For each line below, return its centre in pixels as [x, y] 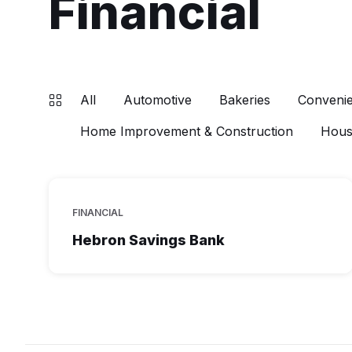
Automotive [158, 100]
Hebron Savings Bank [148, 240]
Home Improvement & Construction [187, 131]
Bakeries [245, 100]
